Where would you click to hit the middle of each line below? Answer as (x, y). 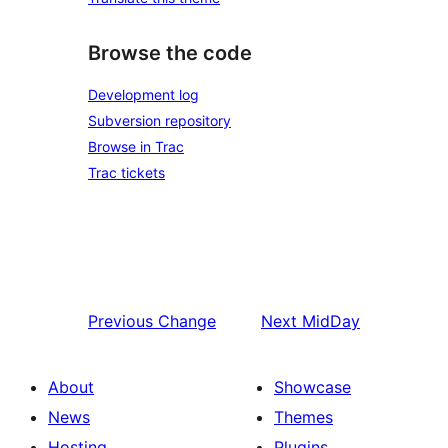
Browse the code (170, 53)
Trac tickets (126, 172)
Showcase (312, 386)
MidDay (331, 320)
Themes (303, 416)
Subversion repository (159, 120)
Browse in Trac (136, 146)
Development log (143, 94)
